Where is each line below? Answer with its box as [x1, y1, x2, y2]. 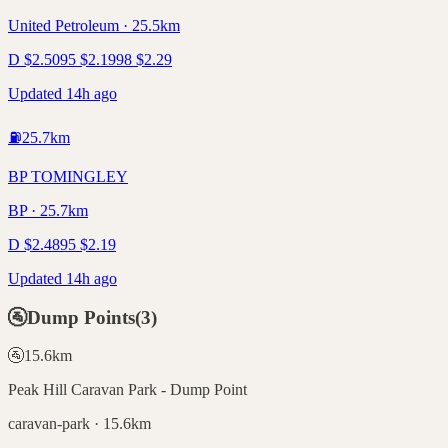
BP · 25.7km [8, 201, 88, 219]
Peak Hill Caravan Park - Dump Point [8, 381, 247, 399]
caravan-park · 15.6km [8, 415, 151, 433]
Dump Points [27, 306, 135, 328]
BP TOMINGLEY [8, 167, 128, 185]
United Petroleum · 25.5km [8, 16, 180, 34]
